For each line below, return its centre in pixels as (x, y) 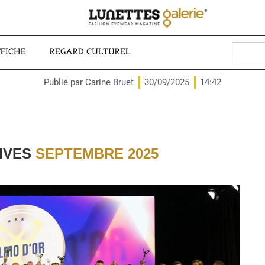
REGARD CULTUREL (90, 52)
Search (246, 46)
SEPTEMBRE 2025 (97, 153)
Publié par (63, 82)
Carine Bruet (108, 82)
